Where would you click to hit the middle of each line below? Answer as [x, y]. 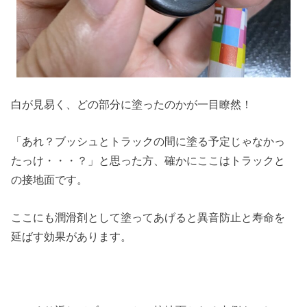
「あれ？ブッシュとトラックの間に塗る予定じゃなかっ [148, 142]
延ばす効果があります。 [72, 236]
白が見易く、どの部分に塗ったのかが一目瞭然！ [132, 104]
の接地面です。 [50, 180]
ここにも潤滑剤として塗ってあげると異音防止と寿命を [148, 217]
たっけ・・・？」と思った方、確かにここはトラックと [148, 161]
